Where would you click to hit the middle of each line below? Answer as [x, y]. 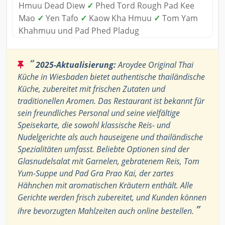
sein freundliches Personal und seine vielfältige [99, 113]
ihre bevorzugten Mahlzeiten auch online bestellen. [107, 211]
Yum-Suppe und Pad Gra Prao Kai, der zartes [96, 173]
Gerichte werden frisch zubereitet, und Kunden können [112, 197]
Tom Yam [179, 18]
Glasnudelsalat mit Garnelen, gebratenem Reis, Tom [108, 161]
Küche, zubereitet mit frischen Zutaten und [91, 89]
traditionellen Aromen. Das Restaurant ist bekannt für [111, 101]
